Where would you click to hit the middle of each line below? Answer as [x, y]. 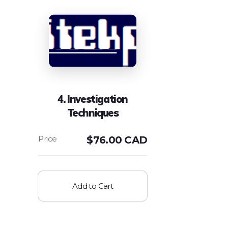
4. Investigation [93, 99]
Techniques [93, 112]
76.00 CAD [120, 140]
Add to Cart [93, 186]
